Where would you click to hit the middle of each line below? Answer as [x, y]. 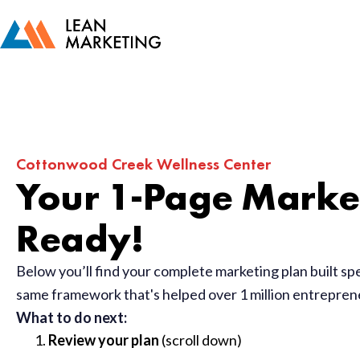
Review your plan [104, 340]
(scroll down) [200, 340]
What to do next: [72, 317]
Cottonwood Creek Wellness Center [143, 164]
